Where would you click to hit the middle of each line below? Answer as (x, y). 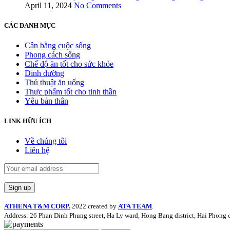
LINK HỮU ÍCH (28, 121)
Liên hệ (37, 150)
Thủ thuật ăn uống (54, 83)
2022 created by (95, 206)
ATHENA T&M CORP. (37, 206)
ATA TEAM (135, 206)
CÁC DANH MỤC (30, 25)
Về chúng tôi (46, 141)
